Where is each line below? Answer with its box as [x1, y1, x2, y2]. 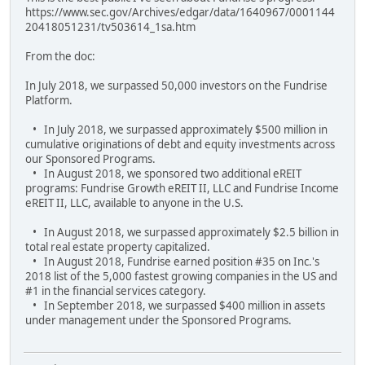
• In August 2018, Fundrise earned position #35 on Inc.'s [25, 254, 319, 270]
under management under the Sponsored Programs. [25, 313, 292, 328]
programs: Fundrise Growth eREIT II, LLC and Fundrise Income [25, 181, 339, 196]
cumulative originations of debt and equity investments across [25, 137, 335, 152]
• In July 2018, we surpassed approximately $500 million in [25, 122, 328, 138]
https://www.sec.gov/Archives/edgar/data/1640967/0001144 [25, 5, 335, 20]
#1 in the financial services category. [25, 284, 206, 299]
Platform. [25, 93, 73, 108]
